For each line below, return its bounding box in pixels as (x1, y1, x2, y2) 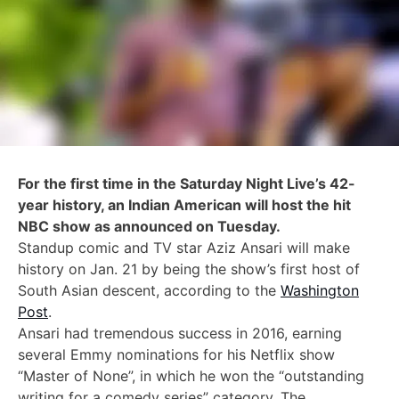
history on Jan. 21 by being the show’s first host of (18, 259, 360, 278)
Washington (281, 281, 359, 299)
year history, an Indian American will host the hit (18, 195, 351, 214)
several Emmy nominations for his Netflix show (18, 345, 335, 363)
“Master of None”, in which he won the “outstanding (18, 366, 364, 385)
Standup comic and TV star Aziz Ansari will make (18, 238, 350, 256)
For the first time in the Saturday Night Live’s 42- (18, 174, 355, 192)
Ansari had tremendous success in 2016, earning (18, 323, 342, 342)
